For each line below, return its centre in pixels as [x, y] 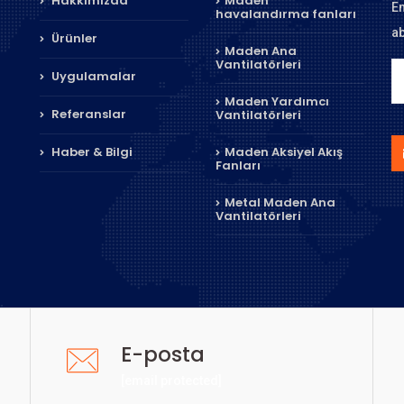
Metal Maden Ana [280, 202]
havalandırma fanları [286, 14]
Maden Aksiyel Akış [284, 152]
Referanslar [87, 114]
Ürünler [73, 38]
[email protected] [172, 381]
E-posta [163, 354]
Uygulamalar [92, 76]
